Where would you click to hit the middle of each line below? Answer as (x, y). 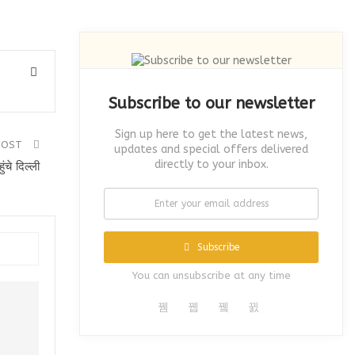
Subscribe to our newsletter (211, 104)
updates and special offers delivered (212, 150)
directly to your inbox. (211, 165)
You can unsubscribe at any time (211, 276)
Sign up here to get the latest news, (212, 135)
